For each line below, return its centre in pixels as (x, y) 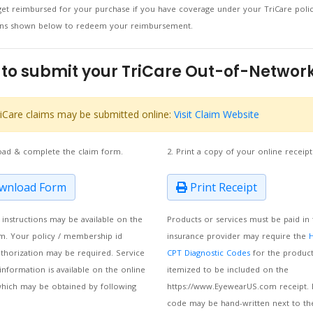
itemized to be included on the (227, 269)
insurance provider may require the (238, 236)
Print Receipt (222, 187)
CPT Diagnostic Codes (208, 253)
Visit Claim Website (216, 114)
